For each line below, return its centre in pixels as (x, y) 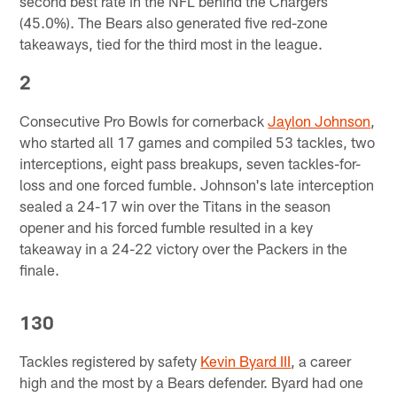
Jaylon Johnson (319, 120)
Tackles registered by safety (110, 360)
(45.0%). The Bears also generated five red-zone (174, 22)
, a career (321, 360)
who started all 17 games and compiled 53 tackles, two (198, 141)
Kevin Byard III (246, 360)
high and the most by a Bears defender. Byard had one (192, 381)
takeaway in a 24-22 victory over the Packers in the (184, 248)
